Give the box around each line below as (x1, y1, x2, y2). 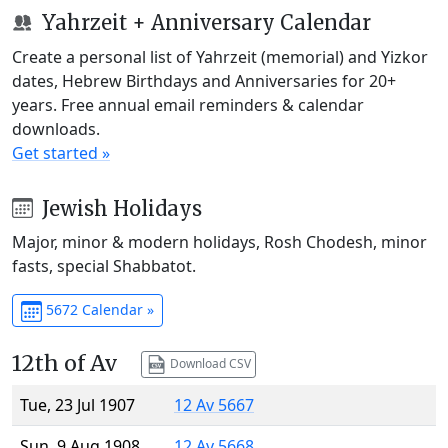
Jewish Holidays (36, 195, 202, 221)
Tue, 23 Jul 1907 (20, 394, 135, 417)
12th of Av (12, 350, 117, 378)
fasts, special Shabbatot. (12, 255, 196, 278)
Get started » (12, 141, 110, 164)
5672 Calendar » (41, 300, 154, 320)
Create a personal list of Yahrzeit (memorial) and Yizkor (12, 45, 428, 68)
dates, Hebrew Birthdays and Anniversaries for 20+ (12, 69, 396, 92)
